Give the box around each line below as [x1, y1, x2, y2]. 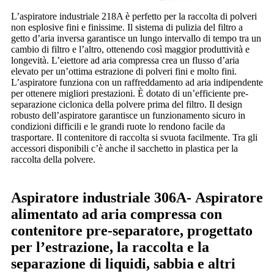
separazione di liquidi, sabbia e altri [11, 256, 235, 272]
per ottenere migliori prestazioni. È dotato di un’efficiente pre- [11, 88, 248, 99]
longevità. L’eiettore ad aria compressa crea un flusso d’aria [11, 55, 239, 66]
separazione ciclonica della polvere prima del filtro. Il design [11, 99, 242, 110]
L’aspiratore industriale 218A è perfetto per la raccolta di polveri [11, 11, 257, 22]
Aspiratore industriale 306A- [11, 190, 195, 206]
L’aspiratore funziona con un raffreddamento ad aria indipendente [11, 77, 263, 88]
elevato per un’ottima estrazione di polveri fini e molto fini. [11, 66, 237, 77]
